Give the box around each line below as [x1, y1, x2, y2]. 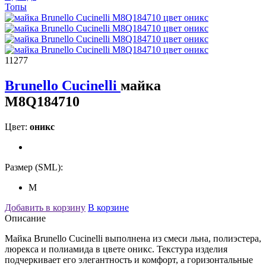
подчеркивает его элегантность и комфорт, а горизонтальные [5, 254, 253, 265]
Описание [5, 213, 46, 223]
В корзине [88, 202, 129, 213]
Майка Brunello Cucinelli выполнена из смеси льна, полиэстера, [5, 233, 261, 243]
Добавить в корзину [5, 202, 85, 213]
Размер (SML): [5, 161, 63, 172]
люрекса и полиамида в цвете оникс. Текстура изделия [5, 243, 227, 254]
